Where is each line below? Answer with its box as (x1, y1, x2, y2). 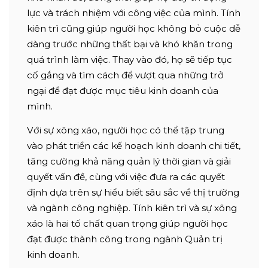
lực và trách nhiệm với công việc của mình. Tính (27, 7, 240, 19)
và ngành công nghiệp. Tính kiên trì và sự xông (27, 202, 237, 214)
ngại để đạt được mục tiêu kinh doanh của (27, 84, 218, 96)
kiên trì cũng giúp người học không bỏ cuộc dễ (27, 22, 240, 34)
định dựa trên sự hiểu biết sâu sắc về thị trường (27, 186, 239, 198)
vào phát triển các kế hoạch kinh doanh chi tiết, (27, 139, 240, 151)
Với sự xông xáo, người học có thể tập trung (27, 124, 224, 136)
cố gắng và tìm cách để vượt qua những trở (27, 69, 224, 81)
